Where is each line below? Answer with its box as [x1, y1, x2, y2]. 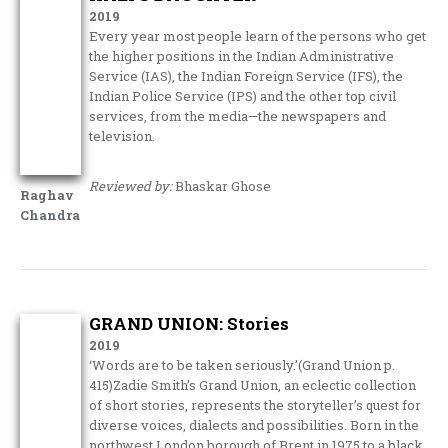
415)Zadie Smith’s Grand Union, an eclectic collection [89, 376, 417, 394]
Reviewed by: [89, 177, 173, 195]
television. [89, 127, 156, 145]
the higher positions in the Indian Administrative [89, 47, 395, 65]
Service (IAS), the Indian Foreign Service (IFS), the [89, 67, 404, 85]
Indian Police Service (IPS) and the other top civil [89, 87, 397, 105]
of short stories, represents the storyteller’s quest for [89, 396, 422, 414]
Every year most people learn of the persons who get [89, 27, 427, 45]
